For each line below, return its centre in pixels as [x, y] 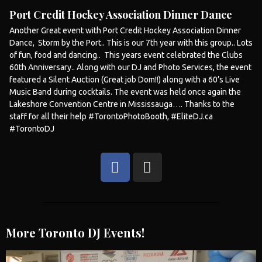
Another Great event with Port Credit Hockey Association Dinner [125, 30]
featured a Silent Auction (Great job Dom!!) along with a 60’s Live [125, 79]
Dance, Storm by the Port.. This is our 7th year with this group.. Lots [131, 42]
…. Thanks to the [204, 104]
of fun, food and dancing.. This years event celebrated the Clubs [126, 55]
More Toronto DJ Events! [75, 232]
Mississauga [150, 104]
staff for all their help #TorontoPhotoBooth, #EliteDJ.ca [111, 116]
